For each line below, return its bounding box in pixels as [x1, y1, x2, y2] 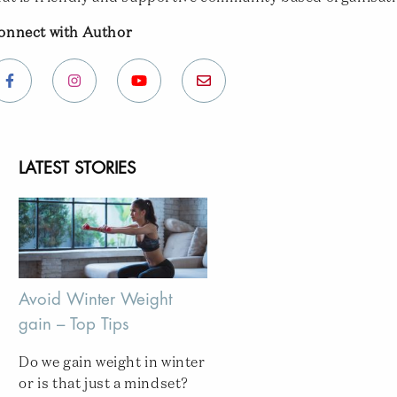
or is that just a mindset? [19, 378, 190, 393]
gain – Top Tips [19, 315, 129, 332]
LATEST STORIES [19, 160, 136, 177]
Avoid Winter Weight [19, 291, 173, 307]
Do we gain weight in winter [19, 356, 206, 371]
